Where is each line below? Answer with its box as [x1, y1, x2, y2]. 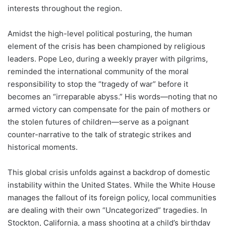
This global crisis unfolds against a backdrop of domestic [8, 167, 210, 177]
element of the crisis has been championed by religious [8, 41, 205, 51]
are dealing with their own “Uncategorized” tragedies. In [8, 205, 207, 215]
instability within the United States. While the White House [8, 180, 215, 190]
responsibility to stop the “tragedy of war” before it [8, 79, 188, 89]
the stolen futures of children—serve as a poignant [8, 117, 189, 127]
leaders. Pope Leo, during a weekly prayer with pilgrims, [8, 53, 208, 64]
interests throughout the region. [8, 3, 122, 13]
